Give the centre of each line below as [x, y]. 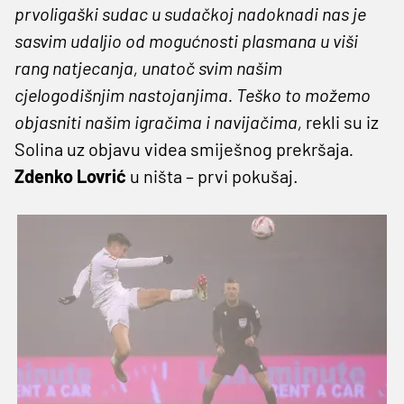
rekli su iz [342, 121]
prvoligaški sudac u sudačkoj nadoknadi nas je [190, 13]
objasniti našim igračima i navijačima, [160, 121]
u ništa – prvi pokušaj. [212, 175]
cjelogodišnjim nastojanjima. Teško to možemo [193, 94]
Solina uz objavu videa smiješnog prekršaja [182, 148]
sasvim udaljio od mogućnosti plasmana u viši [186, 40]
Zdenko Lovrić [70, 175]
